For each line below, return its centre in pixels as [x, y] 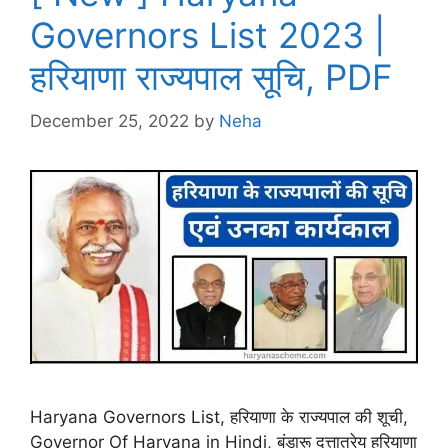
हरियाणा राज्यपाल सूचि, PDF [211, 76]
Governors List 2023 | [207, 34]
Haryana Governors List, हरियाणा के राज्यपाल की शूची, [219, 417]
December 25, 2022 [109, 121]
